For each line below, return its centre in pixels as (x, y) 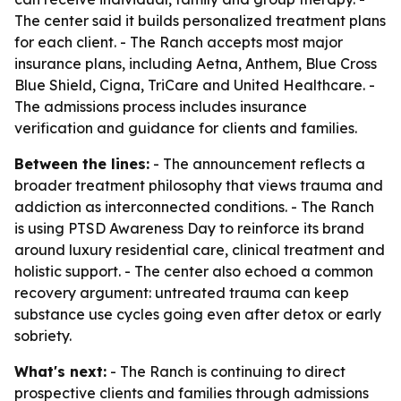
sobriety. (43, 336)
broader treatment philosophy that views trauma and (199, 185)
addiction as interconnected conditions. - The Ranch (194, 207)
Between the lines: (82, 164)
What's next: (60, 371)
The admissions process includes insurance (161, 107)
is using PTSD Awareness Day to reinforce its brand (189, 228)
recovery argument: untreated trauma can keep (182, 293)
